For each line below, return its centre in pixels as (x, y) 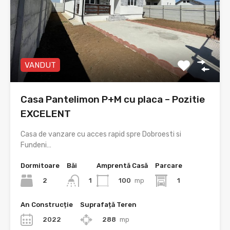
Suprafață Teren (108, 204)
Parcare (169, 165)
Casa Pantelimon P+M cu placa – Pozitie (113, 99)
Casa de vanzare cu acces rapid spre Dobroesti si (101, 134)
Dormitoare (40, 165)
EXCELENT (46, 113)
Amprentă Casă (122, 165)
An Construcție (47, 204)
